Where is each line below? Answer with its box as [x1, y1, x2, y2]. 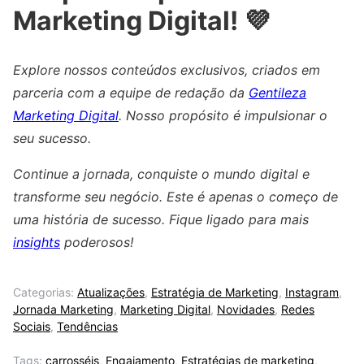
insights [13, 233, 60, 250]
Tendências [57, 318, 118, 333]
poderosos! [60, 233, 133, 250]
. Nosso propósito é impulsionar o [119, 106, 327, 123]
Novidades [217, 301, 275, 316]
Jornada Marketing [13, 301, 114, 316]
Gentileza [249, 84, 306, 101]
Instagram [285, 284, 339, 299]
